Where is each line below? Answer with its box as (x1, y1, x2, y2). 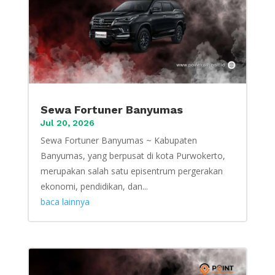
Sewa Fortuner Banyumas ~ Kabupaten (40, 134, 197, 146)
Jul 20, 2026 (40, 117, 95, 128)
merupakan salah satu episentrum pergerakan (40, 165, 223, 177)
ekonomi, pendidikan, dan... (40, 180, 148, 192)
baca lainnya (40, 195, 90, 207)
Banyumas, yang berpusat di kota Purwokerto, (40, 149, 225, 161)
